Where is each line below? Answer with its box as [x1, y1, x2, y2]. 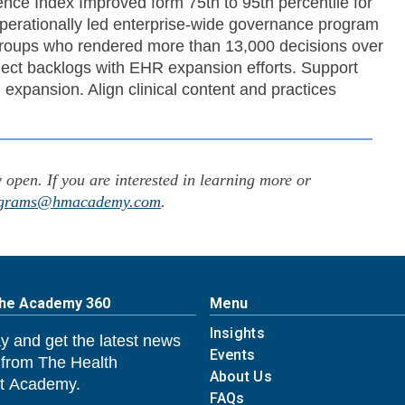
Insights [209, 324, 266, 342]
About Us [209, 367, 273, 385]
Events [209, 345, 256, 363]
